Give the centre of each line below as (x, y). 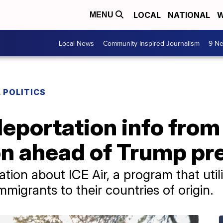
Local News (76, 43)
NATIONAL (189, 15)
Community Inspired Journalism (151, 43)
